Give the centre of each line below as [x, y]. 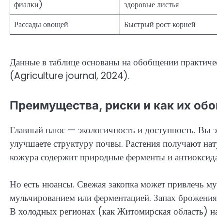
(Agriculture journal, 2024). [70, 76]
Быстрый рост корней [160, 25]
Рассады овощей [41, 25]
